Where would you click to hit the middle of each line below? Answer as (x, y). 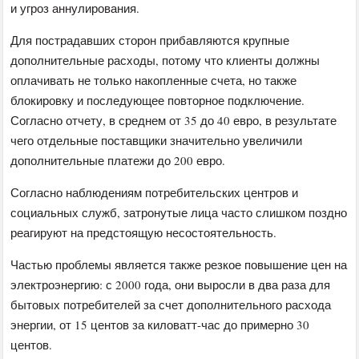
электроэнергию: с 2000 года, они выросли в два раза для (171, 284)
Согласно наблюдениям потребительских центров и (155, 192)
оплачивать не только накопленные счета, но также (154, 80)
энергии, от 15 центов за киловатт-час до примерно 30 (160, 324)
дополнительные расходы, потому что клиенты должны (165, 60)
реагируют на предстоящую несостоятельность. (144, 232)
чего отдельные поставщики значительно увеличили (157, 140)
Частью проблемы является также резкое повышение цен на (179, 264)
